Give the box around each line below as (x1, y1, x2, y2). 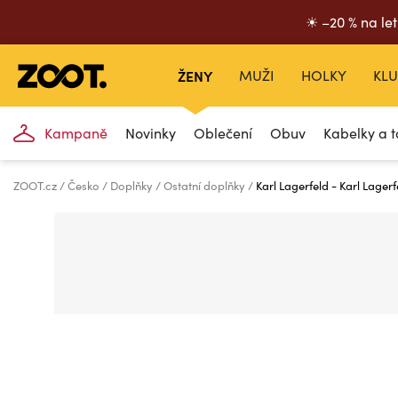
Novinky (125, 123, 177, 142)
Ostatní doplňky (163, 178, 248, 194)
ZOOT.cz (13, 178, 60, 194)
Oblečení (194, 123, 253, 142)
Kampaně (44, 123, 108, 142)
